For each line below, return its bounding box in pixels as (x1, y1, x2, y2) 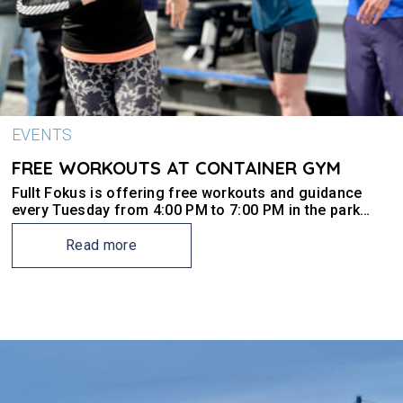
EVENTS (11, 125, 73, 144)
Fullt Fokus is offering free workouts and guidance (11, 184, 363, 201)
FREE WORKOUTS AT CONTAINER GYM (11, 157, 341, 179)
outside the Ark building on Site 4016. (11, 219, 266, 236)
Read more (66, 237, 137, 254)
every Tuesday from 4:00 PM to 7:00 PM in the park (11, 201, 361, 219)
